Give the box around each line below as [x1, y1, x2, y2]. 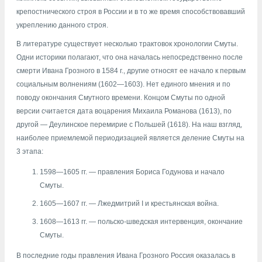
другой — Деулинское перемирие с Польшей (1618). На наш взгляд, [16, 120, 242, 129]
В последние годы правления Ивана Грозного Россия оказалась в [16, 251, 235, 260]
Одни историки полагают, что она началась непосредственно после [16, 53, 243, 61]
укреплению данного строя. [16, 21, 108, 30]
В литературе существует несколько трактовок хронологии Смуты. [16, 39, 238, 48]
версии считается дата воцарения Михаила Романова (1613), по [16, 106, 232, 115]
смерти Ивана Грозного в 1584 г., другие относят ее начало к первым [16, 66, 246, 75]
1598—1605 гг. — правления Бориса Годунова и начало [40, 167, 225, 176]
